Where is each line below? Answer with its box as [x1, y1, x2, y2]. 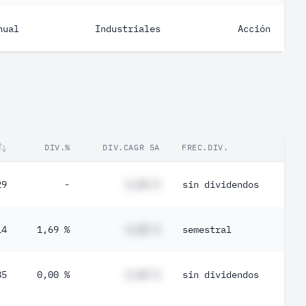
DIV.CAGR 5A [102, 142, 160, 152]
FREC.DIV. [182, 142, 229, 152]
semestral [182, 223, 232, 236]
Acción [238, 23, 270, 35]
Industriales [95, 23, 161, 35]
